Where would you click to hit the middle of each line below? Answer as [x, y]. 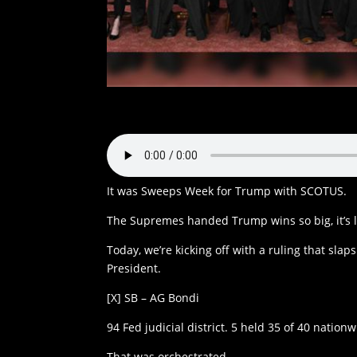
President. [134, 269]
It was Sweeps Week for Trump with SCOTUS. [227, 191]
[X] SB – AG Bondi [153, 298]
